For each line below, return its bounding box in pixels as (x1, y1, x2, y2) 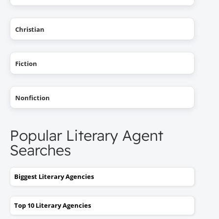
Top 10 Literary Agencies (14, 201, 91, 210)
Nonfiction (15, 93, 50, 103)
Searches (10, 141, 71, 160)
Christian (15, 25, 44, 34)
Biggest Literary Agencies (14, 172, 94, 181)
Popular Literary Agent (10, 126, 163, 145)
